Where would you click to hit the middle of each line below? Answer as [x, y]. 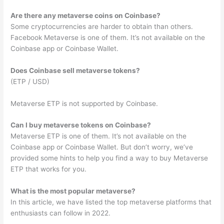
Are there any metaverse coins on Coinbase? [86, 15]
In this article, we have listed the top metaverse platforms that [111, 202]
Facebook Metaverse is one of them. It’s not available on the [108, 37]
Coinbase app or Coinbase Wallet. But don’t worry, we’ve [102, 147]
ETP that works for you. [49, 169]
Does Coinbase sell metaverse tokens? [75, 70]
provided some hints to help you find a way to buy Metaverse [109, 158]
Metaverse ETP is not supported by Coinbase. [84, 103]
